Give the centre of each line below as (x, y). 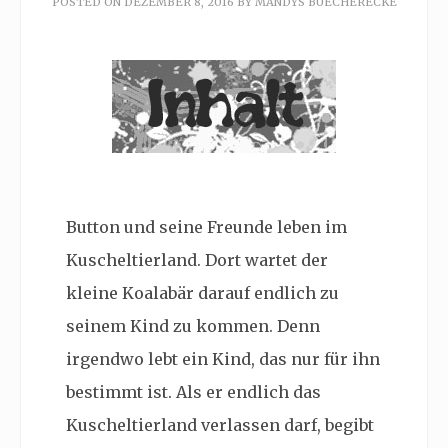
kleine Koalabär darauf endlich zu (202, 293)
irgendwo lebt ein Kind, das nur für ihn (223, 359)
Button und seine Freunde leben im (206, 227)
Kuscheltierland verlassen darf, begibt (220, 425)
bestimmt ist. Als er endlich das (193, 392)
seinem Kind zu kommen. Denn (193, 326)
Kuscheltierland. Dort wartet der (197, 260)
